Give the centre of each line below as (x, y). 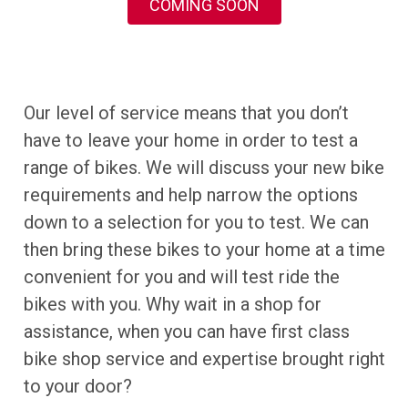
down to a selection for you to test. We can (196, 222)
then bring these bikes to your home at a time (204, 250)
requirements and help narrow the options (190, 195)
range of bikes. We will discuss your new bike (204, 168)
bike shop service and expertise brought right (204, 359)
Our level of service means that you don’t (186, 113)
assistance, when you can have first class (186, 331)
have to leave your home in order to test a (190, 140)
